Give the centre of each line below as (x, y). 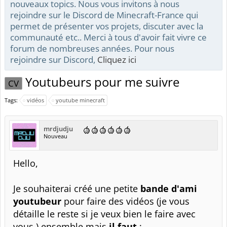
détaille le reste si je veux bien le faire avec (104, 214)
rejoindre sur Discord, (54, 59)
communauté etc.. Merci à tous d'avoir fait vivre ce (108, 37)
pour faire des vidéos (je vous (125, 201)
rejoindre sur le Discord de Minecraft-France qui (104, 15)
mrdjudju (58, 129)
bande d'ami (169, 188)
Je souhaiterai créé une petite (77, 188)
